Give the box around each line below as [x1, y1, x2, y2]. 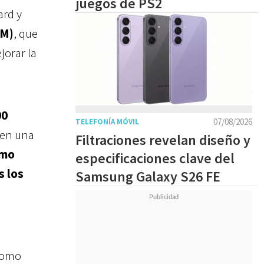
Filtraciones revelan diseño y [75, 131, 250, 149]
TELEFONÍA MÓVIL [75, 117, 139, 127]
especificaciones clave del [75, 149, 235, 167]
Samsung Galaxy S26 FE [75, 167, 220, 186]
